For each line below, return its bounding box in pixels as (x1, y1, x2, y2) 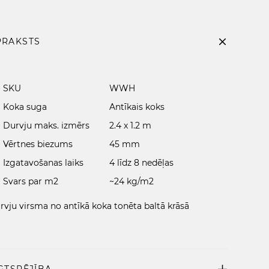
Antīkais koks (109, 101, 165, 112)
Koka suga (3, 101, 47, 112)
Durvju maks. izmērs (3, 120, 90, 131)
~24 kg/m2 (109, 176, 154, 187)
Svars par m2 (3, 176, 59, 187)
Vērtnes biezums (3, 139, 73, 150)
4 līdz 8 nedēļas (109, 157, 174, 168)
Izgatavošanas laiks (3, 157, 84, 168)
